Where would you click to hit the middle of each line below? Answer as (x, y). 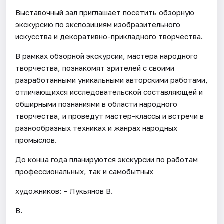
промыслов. (36, 140)
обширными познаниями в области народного (97, 104)
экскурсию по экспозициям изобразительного (98, 24)
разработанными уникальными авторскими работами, (112, 80)
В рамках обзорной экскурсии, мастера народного (107, 56)
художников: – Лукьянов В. (64, 191)
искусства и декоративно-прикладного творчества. (109, 36)
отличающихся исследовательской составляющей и (109, 92)
